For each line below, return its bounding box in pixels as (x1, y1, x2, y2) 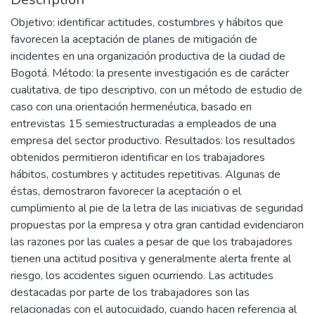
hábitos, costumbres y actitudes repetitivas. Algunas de (11, 167, 281, 182)
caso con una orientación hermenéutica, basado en (11, 99, 252, 115)
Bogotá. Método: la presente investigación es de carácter (11, 65, 289, 81)
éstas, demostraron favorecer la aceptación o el (11, 184, 241, 199)
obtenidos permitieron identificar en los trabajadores (11, 150, 265, 165)
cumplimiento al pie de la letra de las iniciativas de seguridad (11, 200, 303, 216)
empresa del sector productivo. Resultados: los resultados (11, 133, 295, 148)
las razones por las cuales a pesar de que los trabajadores (11, 234, 292, 250)
